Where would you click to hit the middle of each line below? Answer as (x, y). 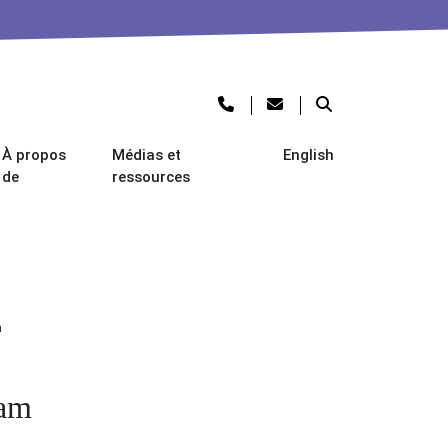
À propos (34, 155)
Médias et (146, 155)
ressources (150, 177)
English (309, 155)
